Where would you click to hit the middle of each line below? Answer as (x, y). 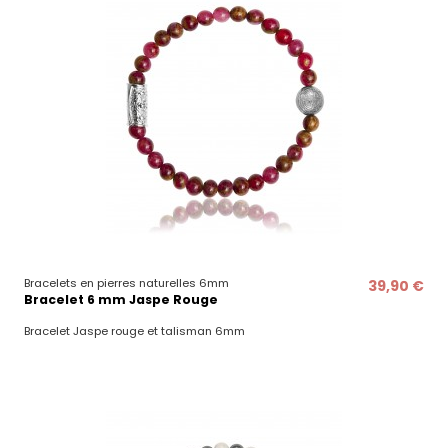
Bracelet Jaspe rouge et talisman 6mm (134, 331)
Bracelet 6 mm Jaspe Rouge (120, 300)
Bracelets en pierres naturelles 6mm (126, 283)
